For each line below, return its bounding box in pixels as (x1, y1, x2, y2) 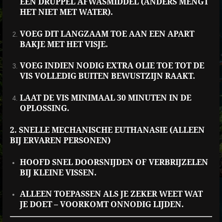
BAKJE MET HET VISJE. (19, 39, 108, 49)
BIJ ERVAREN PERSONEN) (10, 135, 111, 145)
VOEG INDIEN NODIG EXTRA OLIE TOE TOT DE (19, 61, 204, 71)
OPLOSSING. (19, 104, 69, 113)
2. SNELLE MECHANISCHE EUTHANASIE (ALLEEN (10, 125, 205, 135)
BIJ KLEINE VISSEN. (19, 167, 97, 177)
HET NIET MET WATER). (19, 7, 113, 17)
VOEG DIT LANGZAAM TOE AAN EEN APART (19, 29, 194, 39)
